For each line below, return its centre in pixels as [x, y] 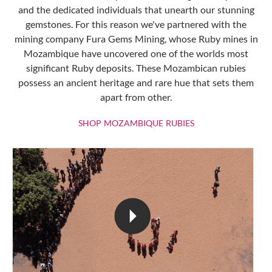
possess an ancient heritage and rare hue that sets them [136, 83]
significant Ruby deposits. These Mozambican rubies [136, 68]
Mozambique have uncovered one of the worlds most [136, 53]
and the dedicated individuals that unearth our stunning [136, 10]
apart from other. [136, 97]
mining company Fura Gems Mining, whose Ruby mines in [136, 39]
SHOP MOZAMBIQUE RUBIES [136, 123]
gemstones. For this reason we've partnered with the [136, 24]
